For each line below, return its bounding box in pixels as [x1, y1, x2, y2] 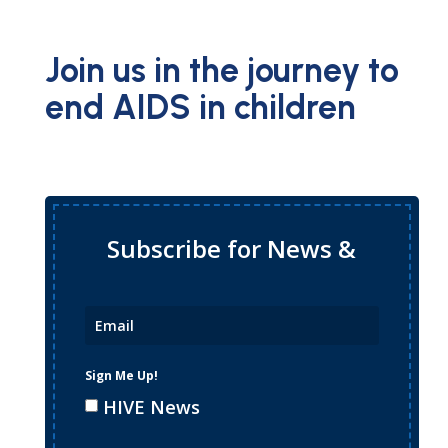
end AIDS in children [44, 86, 356, 128]
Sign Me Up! [84, 366, 158, 384]
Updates [182, 257, 281, 291]
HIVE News [102, 394, 200, 419]
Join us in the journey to [44, 49, 399, 91]
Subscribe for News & [107, 231, 357, 265]
